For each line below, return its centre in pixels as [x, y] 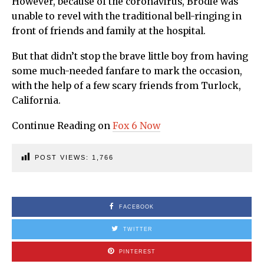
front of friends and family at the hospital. [109, 31]
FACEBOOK [136, 207]
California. [36, 101]
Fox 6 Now [136, 126]
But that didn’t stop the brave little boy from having [130, 57]
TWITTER [138, 230]
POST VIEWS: [63, 158]
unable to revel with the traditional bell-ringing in [127, 16]
